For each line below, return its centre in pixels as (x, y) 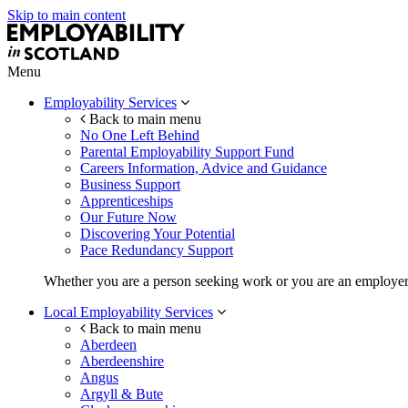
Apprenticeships (127, 201)
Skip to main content (66, 15)
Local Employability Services (128, 312)
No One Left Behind (140, 136)
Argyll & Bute (122, 394)
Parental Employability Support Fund (187, 152)
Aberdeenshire (122, 362)
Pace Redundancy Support (157, 250)
